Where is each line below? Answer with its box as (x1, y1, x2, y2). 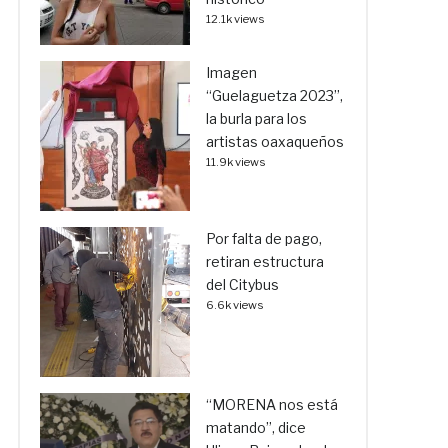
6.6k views (205, 297, 264, 312)
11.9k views (205, 154, 266, 169)
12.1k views (205, 11, 265, 26)
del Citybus (205, 275, 279, 293)
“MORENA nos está (205, 395, 338, 413)
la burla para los (205, 109, 307, 127)
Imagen (205, 63, 257, 81)
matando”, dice (205, 418, 306, 436)
